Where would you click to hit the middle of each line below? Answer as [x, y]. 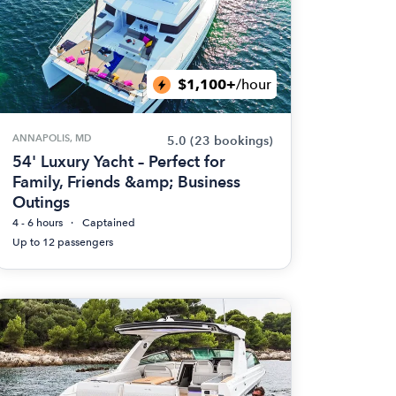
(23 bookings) [231, 141]
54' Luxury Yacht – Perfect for [118, 161]
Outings [41, 202]
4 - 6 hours [37, 223]
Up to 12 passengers [62, 242]
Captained [108, 223]
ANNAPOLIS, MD [51, 138]
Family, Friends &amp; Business [126, 182]
